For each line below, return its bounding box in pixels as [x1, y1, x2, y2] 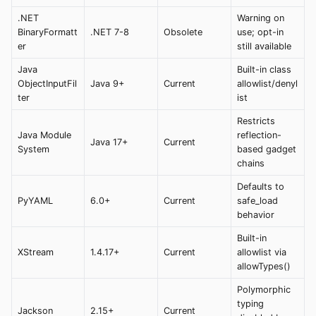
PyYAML [18, 195, 53, 206]
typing [237, 298, 264, 309]
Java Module [18, 129, 71, 140]
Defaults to [237, 181, 284, 192]
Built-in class [237, 63, 291, 75]
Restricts [237, 115, 275, 126]
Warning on [237, 12, 284, 23]
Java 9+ [90, 78, 124, 89]
